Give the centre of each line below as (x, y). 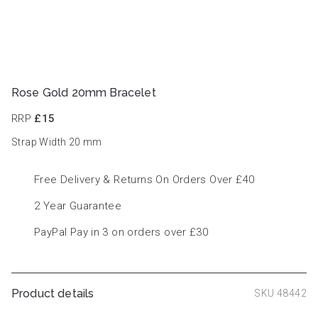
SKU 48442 (280, 293)
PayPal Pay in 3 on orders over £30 (121, 232)
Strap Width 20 (47, 142)
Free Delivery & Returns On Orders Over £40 (144, 179)
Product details (53, 293)
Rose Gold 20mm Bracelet (84, 92)
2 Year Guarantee (78, 205)
